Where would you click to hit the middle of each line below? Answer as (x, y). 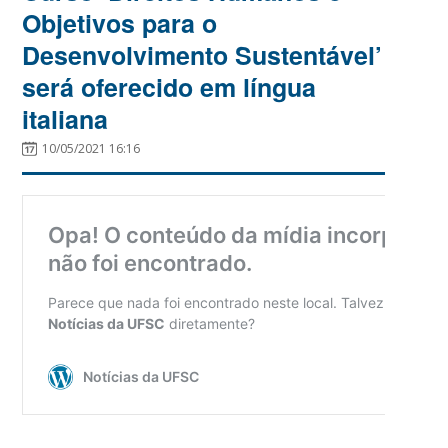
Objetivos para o (120, 22)
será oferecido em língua (169, 86)
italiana (65, 118)
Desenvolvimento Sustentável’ (202, 54)
